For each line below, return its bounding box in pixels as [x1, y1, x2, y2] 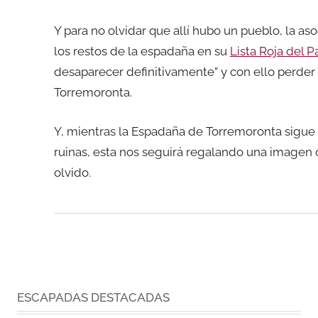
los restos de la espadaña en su [54, 43, 230, 58]
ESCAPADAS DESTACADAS [17, 290, 170, 305]
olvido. [54, 165, 91, 180]
